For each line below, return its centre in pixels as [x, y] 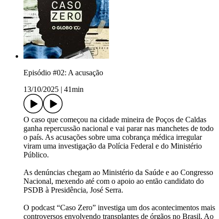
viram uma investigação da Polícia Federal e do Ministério [113, 146]
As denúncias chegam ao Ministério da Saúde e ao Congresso [118, 173]
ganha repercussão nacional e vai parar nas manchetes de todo [119, 129]
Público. [36, 155]
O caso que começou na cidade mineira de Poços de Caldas [115, 120]
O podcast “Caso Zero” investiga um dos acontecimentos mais [119, 208]
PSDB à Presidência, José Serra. [73, 190]
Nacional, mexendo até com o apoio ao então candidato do [114, 181]
